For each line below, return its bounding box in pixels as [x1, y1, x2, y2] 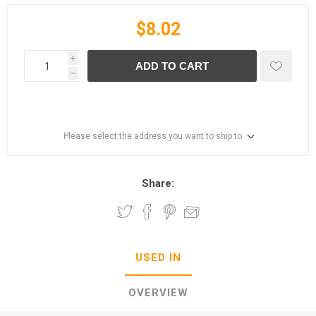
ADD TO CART [135, 60, 209, 72]
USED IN [135, 251, 181, 264]
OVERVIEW [128, 286, 188, 299]
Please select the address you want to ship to [63, 131, 242, 141]
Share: [142, 177, 174, 190]
